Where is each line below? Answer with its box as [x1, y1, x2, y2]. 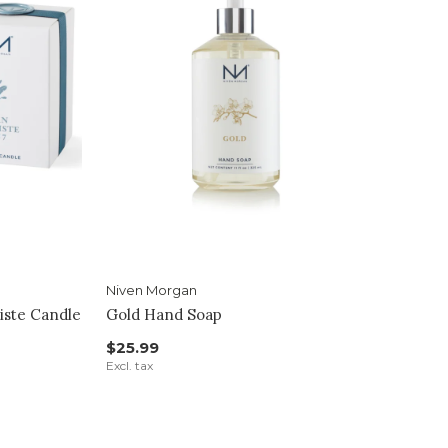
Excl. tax [105, 357, 153, 373]
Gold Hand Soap [105, 304, 222, 324]
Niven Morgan [105, 281, 197, 298]
